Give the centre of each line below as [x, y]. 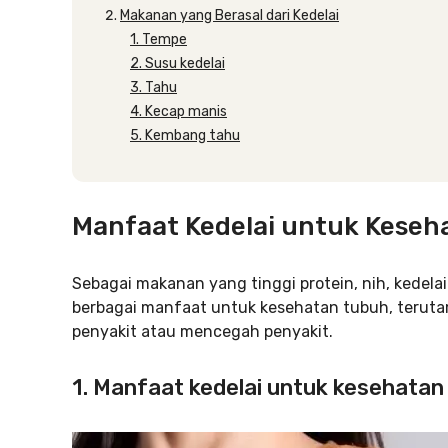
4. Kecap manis [178, 111]
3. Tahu [153, 87]
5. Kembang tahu [185, 135]
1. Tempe [158, 39]
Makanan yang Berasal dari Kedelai [229, 15]
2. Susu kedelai [177, 63]
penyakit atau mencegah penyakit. [202, 331]
